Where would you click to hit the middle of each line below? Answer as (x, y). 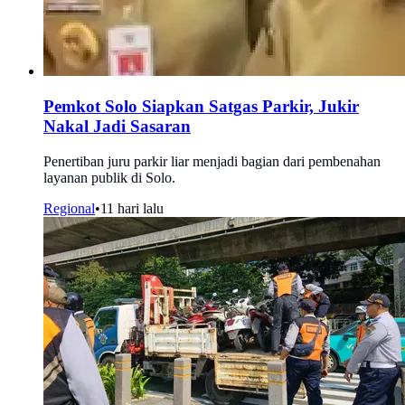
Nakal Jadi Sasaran (117, 126)
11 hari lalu (132, 208)
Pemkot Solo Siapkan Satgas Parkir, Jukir (201, 106)
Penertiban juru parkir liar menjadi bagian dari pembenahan (212, 161)
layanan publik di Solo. (109, 177)
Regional (69, 208)
